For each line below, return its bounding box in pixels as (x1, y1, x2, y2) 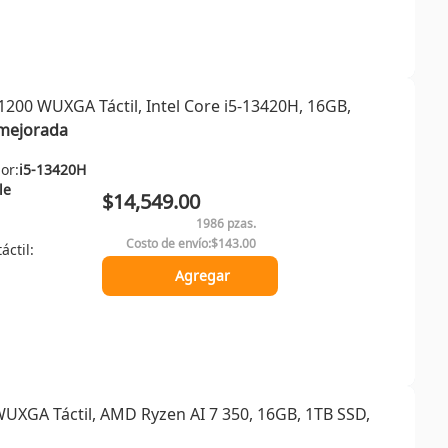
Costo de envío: (126, 235, 211, 252)
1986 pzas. (196, 215, 256, 232)
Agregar (174, 266, 230, 285)
